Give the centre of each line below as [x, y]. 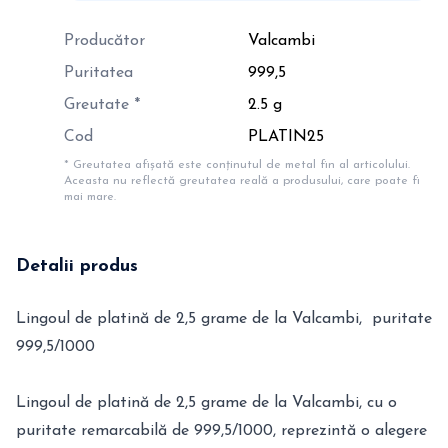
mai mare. [90, 197]
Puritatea [98, 73]
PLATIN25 [286, 137]
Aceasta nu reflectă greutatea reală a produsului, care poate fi [242, 181]
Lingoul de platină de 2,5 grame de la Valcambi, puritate [224, 319]
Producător [104, 41]
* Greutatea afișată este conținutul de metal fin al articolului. [237, 165]
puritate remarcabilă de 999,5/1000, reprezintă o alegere [221, 431]
